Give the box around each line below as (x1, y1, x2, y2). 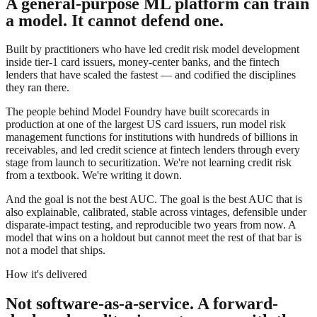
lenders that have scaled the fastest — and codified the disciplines (6, 68, 296, 81)
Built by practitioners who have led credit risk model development (6, 42, 299, 55)
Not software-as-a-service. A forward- (6, 294, 278, 313)
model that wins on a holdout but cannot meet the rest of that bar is (6, 231, 301, 243)
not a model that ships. (6, 243, 105, 256)
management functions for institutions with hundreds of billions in (6, 130, 298, 143)
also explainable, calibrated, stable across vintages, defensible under (6, 205, 306, 218)
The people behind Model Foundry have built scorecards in (6, 105, 270, 117)
